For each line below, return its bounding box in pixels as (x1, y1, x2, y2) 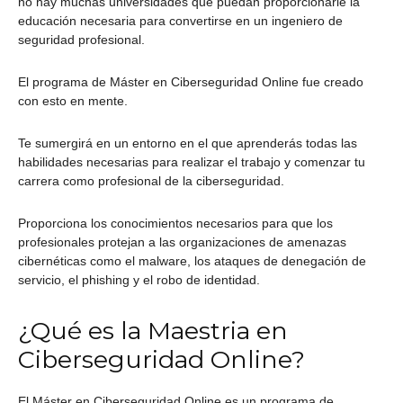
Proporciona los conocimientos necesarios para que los (18, 216, 333, 231)
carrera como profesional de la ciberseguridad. (18, 174, 284, 189)
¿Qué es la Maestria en (18, 316, 288, 346)
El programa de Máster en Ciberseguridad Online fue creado (18, 75, 363, 90)
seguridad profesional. (18, 32, 145, 48)
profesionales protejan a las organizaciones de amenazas (18, 235, 346, 250)
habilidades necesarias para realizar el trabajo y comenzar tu (18, 155, 365, 170)
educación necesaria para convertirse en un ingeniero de (18, 13, 343, 29)
